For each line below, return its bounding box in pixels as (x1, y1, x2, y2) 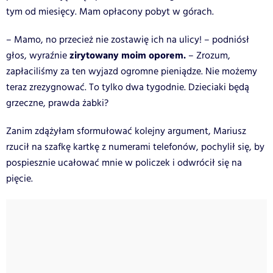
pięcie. (6, 171, 33, 186)
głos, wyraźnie (6, 48, 67, 63)
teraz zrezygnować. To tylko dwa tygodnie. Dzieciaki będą (6, 80, 249, 94)
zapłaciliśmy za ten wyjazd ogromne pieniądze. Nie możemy (6, 64, 257, 79)
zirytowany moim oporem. (67, 48, 188, 63)
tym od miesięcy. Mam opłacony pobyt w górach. (6, 4, 214, 19)
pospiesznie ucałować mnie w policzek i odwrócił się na (6, 155, 242, 170)
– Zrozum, (188, 48, 230, 63)
